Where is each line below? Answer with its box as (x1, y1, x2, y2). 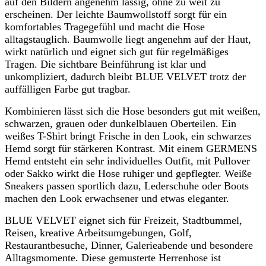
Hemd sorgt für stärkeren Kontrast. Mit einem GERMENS (5, 142, 257, 154)
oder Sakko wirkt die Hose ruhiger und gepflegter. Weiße (5, 167, 252, 179)
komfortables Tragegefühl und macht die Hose (5, 20, 205, 33)
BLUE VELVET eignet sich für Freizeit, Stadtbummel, (5, 214, 242, 226)
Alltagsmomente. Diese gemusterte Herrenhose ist (5, 251, 221, 264)
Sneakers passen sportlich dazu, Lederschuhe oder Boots (5, 179, 249, 192)
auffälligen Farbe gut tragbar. (5, 83, 131, 95)
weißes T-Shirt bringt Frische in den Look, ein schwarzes (5, 129, 251, 142)
